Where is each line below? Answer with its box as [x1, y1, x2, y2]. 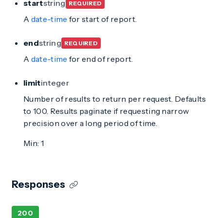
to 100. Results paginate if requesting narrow [23, 106, 189, 116]
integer [40, 78, 69, 88]
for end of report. [67, 54, 133, 64]
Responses [12, 179, 65, 190]
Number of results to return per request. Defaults [23, 94, 206, 104]
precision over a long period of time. [23, 118, 157, 128]
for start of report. [67, 14, 137, 24]
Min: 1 [23, 138, 44, 148]
